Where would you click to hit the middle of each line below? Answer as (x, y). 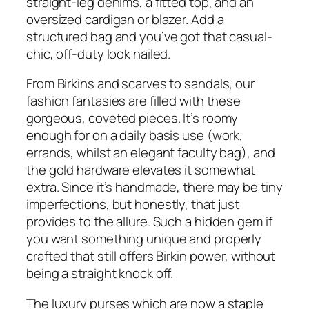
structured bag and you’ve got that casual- (149, 36)
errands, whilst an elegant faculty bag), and (151, 153)
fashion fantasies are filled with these (134, 101)
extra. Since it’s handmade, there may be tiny (154, 187)
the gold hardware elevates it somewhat (141, 170)
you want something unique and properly (144, 239)
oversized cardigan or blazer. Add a (125, 19)
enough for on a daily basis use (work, (135, 136)
